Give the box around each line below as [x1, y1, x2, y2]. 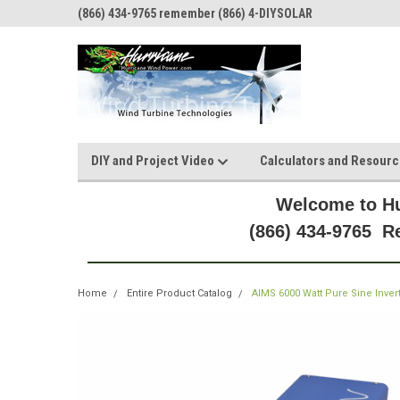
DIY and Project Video [91, 153, 217, 169]
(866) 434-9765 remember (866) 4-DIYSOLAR [78, 6, 312, 21]
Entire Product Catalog [127, 287, 232, 299]
